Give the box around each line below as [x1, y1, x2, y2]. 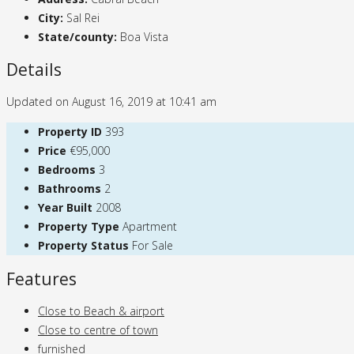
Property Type [38, 219, 119, 235]
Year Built [38, 200, 92, 216]
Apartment [122, 219, 177, 235]
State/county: [38, 28, 117, 44]
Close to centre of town [38, 322, 158, 338]
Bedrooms [38, 162, 96, 178]
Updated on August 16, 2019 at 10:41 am [6, 94, 217, 110]
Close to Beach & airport [38, 303, 164, 319]
